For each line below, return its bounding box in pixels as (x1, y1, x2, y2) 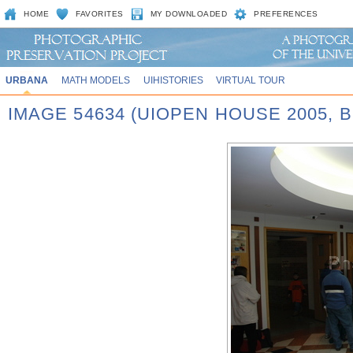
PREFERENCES (254, 9, 318, 18)
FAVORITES (76, 9, 124, 18)
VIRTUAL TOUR (216, 75, 286, 85)
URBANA (5, 75, 48, 85)
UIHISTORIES (143, 75, 203, 85)
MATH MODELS (61, 75, 130, 85)
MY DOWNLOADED (150, 9, 228, 18)
